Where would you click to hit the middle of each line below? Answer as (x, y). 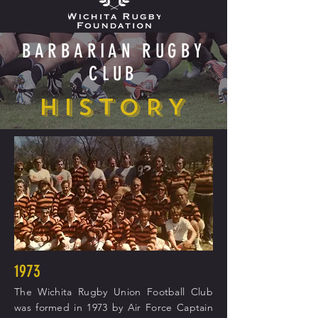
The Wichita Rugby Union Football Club (114, 292)
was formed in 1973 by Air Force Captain (114, 307)
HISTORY (114, 107)
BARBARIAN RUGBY (114, 51)
